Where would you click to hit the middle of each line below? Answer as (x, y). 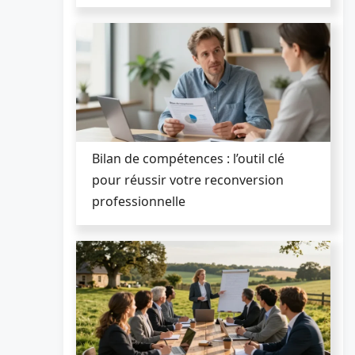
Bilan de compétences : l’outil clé (188, 158)
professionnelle (139, 201)
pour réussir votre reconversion (188, 179)
